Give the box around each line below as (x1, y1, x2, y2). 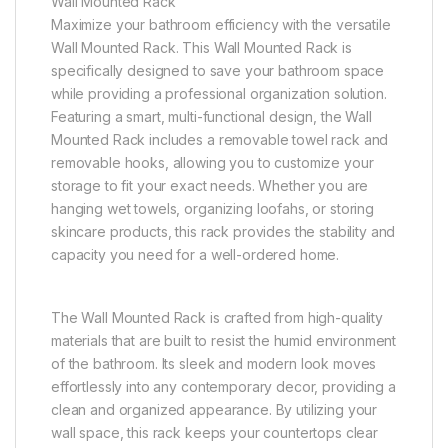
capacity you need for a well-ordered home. (51, 246, 340, 264)
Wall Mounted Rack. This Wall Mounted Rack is (51, 39, 352, 57)
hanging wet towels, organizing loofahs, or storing (51, 200, 374, 218)
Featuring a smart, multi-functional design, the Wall (51, 108, 372, 126)
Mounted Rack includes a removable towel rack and (51, 131, 389, 149)
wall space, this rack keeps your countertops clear (51, 424, 378, 442)
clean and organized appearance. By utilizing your (51, 401, 378, 419)
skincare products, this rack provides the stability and (51, 223, 396, 241)
